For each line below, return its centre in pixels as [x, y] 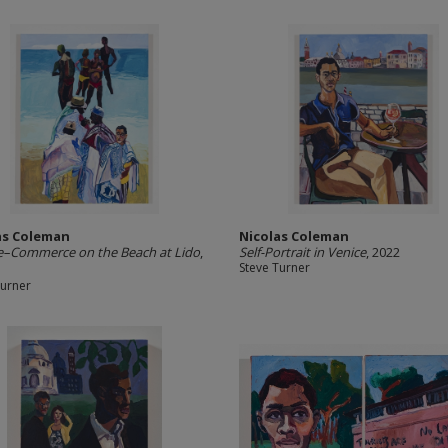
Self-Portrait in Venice [302, 252]
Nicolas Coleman [294, 236]
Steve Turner [274, 267]
